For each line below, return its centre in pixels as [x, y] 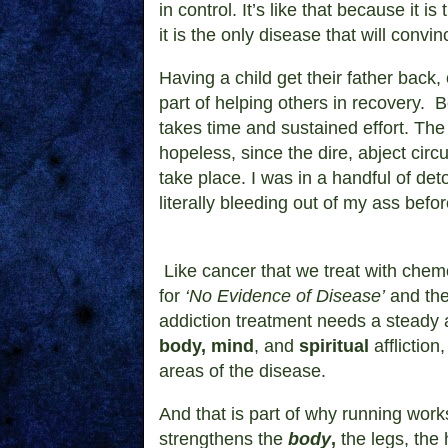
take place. [205, 177]
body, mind [206, 345]
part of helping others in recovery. [297, 102]
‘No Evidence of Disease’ [285, 295]
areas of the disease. [242, 370]
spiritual [334, 345]
